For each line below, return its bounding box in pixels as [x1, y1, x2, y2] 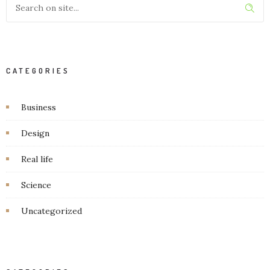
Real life [21, 153, 53, 165]
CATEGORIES [6, 65, 70, 75]
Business [21, 101, 56, 113]
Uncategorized [21, 205, 82, 216]
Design [21, 127, 49, 139]
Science [21, 179, 51, 190]
